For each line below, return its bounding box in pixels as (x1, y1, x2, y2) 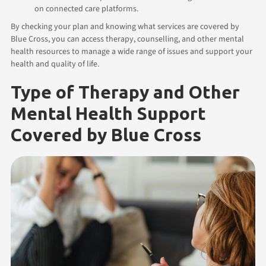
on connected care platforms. (34, 2, 138, 15)
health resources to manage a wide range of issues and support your (11, 45, 252, 58)
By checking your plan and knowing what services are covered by (11, 20, 239, 33)
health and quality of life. (11, 58, 99, 70)
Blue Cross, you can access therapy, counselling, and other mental (11, 33, 244, 45)
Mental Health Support (11, 103, 206, 123)
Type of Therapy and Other (11, 81, 240, 102)
